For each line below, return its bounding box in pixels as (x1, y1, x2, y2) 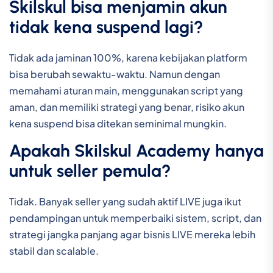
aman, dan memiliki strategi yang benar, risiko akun (9, 101, 244, 114)
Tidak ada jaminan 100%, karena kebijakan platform (9, 51, 247, 65)
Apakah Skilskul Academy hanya (9, 140, 264, 161)
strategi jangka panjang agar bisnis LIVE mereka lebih (9, 228, 255, 241)
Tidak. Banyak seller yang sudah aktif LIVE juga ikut (9, 195, 241, 208)
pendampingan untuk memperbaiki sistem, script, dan (9, 211, 261, 225)
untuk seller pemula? (9, 160, 171, 182)
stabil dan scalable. (9, 244, 99, 258)
